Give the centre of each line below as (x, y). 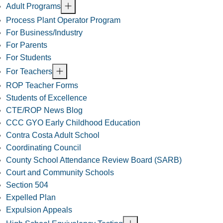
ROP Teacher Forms (42, 85)
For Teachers (29, 71)
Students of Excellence (47, 98)
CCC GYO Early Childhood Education (73, 122)
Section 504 (27, 185)
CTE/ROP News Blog (44, 110)
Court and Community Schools (60, 172)
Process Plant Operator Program (63, 20)
